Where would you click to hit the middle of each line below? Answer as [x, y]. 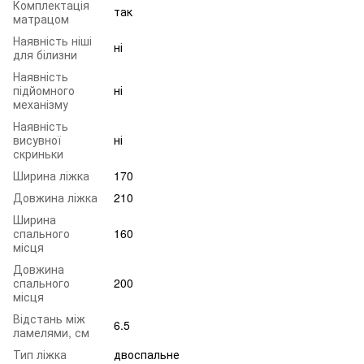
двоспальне [147, 354]
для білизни [45, 54]
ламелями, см [51, 332]
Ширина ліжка [51, 175]
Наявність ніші [52, 40]
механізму [41, 104]
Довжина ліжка [55, 197]
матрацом [41, 18]
